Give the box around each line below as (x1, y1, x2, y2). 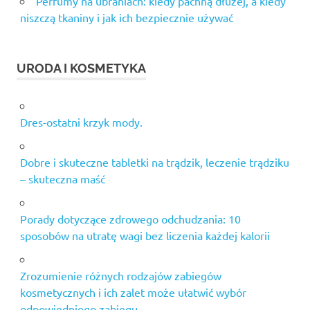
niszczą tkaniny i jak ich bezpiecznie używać (19, 10, 233, 24)
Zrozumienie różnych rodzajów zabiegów (19, 268, 221, 282)
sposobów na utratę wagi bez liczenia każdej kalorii (19, 228, 270, 242)
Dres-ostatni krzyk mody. (19, 114, 143, 129)
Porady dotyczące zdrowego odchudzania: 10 (19, 211, 241, 226)
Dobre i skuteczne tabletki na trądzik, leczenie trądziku (19, 154, 289, 169)
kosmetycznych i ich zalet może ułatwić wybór (19, 284, 246, 299)
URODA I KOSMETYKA (17, 60, 146, 75)
